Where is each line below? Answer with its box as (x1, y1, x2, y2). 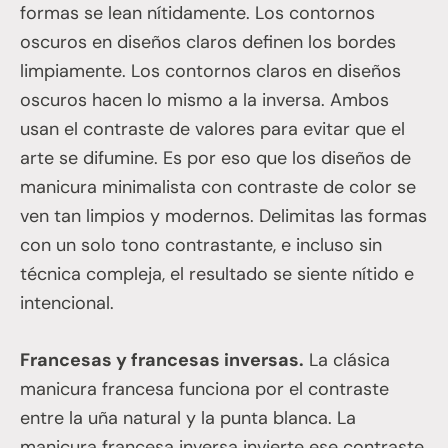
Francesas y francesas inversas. (20, 347, 304, 372)
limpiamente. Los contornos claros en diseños (20, 58, 401, 83)
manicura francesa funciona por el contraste (20, 376, 389, 401)
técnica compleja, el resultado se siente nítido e (20, 261, 414, 286)
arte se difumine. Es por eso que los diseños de (20, 145, 411, 170)
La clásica (304, 347, 390, 372)
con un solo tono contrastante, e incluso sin (20, 232, 382, 257)
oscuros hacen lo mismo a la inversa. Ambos (20, 87, 389, 112)
